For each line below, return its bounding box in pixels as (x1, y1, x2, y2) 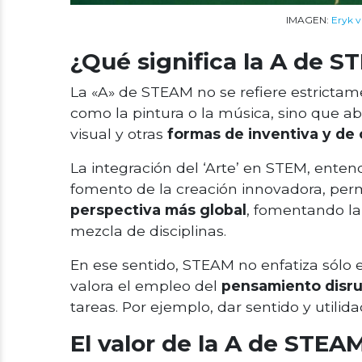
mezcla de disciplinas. (70, 221, 230, 239)
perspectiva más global (70, 200, 246, 218)
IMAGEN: (286, 13, 331, 26)
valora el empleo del (70, 276, 221, 294)
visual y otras (70, 124, 167, 142)
